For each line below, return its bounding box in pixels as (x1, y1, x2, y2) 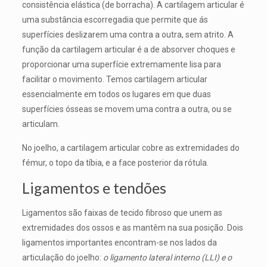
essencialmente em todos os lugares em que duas (21, 89, 211, 99)
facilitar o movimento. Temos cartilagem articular (21, 74, 207, 84)
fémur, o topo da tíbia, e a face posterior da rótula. (21, 158, 209, 167)
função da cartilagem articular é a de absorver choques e (21, 45, 235, 54)
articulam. (21, 119, 60, 129)
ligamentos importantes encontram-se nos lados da (21, 238, 217, 247)
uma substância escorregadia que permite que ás (21, 15, 208, 24)
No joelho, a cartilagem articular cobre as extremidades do (21, 143, 240, 153)
